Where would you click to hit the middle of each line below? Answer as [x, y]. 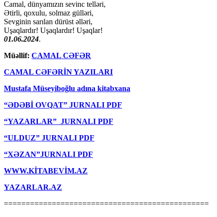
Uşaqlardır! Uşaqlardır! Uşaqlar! [53, 30]
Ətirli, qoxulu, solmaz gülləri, [49, 13]
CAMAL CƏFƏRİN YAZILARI [58, 72]
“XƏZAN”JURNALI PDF [48, 154]
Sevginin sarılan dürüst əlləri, [48, 21]
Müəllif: [18, 55]
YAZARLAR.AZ [33, 187]
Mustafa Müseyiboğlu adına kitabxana [67, 88]
